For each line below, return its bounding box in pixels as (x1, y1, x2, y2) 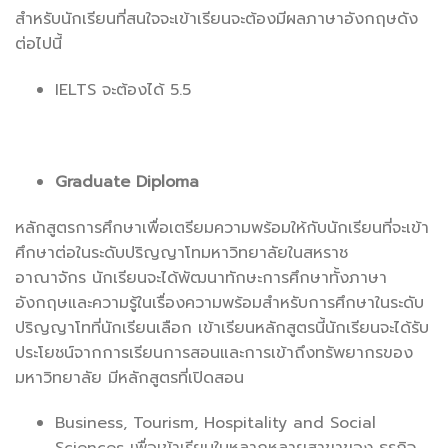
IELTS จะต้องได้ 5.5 (55, 78, 191, 103)
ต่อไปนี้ (15, 32, 62, 57)
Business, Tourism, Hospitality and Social (55, 411, 376, 436)
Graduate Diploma (55, 169, 199, 194)
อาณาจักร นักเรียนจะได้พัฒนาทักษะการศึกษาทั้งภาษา (15, 265, 387, 290)
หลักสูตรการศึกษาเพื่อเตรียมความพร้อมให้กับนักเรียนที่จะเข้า (15, 215, 429, 240)
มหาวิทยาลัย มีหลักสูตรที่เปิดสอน (15, 365, 244, 390)
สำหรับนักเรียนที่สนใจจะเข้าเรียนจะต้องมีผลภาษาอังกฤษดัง (15, 7, 418, 32)
